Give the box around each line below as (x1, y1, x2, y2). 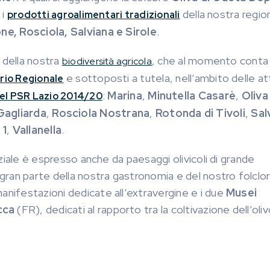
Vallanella (12, 123, 62, 137)
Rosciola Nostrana (52, 106, 150, 120)
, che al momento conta (151, 54, 269, 67)
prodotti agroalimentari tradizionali (7, 8, 180, 21)
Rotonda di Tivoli (155, 106, 245, 120)
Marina (107, 89, 142, 102)
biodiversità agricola (61, 55, 152, 67)
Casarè (198, 89, 236, 102)
